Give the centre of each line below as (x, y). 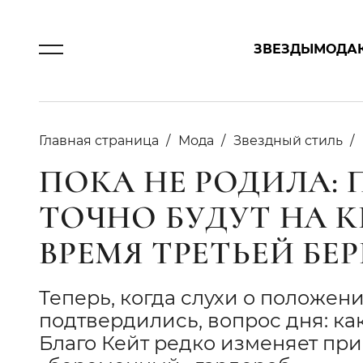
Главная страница (99, 141)
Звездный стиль (288, 141)
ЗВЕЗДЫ (284, 49)
